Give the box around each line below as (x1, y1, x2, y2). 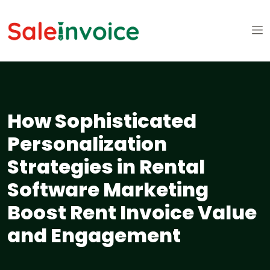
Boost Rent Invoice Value (7, 199, 257, 227)
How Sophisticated (7, 107, 196, 135)
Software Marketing (7, 176, 209, 204)
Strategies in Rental (7, 153, 205, 181)
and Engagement (7, 222, 181, 250)
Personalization (7, 130, 167, 158)
